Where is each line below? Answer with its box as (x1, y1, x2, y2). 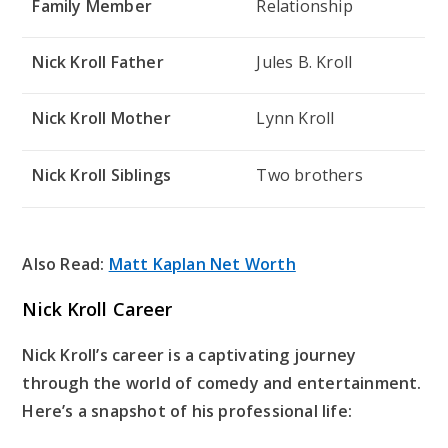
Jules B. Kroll (256, 50, 353, 73)
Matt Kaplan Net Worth (108, 252, 296, 275)
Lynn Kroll (256, 106, 335, 129)
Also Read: (22, 252, 109, 275)
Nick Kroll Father (32, 50, 164, 73)
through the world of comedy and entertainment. (22, 371, 422, 394)
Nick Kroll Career (22, 296, 173, 321)
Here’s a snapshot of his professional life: (22, 399, 353, 422)
